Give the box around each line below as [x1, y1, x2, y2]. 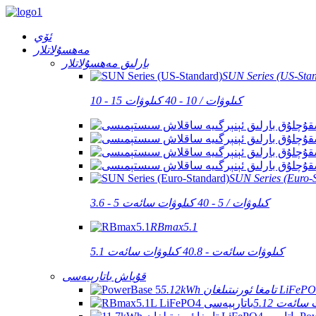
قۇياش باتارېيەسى [62, 270, 146, 282]
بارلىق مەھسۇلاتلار [62, 57, 149, 69]
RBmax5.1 [150, 221, 197, 233]
